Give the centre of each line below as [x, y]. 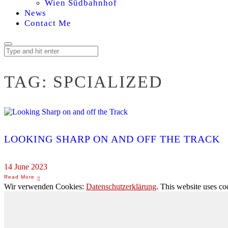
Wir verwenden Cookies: [45, 186]
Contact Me [48, 23]
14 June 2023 [26, 166]
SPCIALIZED [108, 82]
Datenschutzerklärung [121, 186]
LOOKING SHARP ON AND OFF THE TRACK [112, 139]
